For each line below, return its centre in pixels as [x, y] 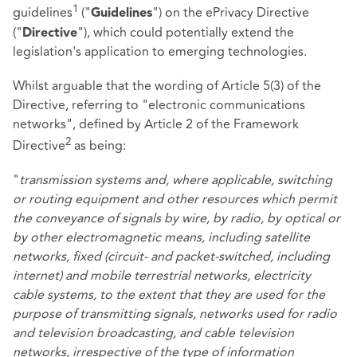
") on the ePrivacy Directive [231, 13]
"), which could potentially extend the [186, 32]
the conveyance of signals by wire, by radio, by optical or [177, 219]
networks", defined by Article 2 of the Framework [156, 124]
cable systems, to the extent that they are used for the [169, 295]
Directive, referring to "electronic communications [159, 105]
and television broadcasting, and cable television [153, 333]
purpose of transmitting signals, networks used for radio [175, 314]
